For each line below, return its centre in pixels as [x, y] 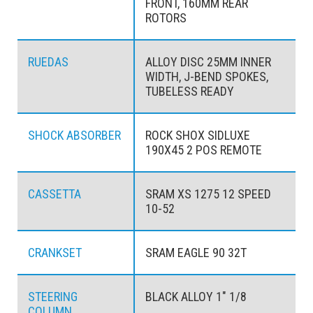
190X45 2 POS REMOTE [203, 150]
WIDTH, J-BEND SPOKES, [206, 77]
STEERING [53, 297]
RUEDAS [48, 62]
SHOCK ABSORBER [74, 136]
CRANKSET [55, 253]
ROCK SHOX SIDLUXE [197, 136]
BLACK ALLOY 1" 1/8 [196, 297]
